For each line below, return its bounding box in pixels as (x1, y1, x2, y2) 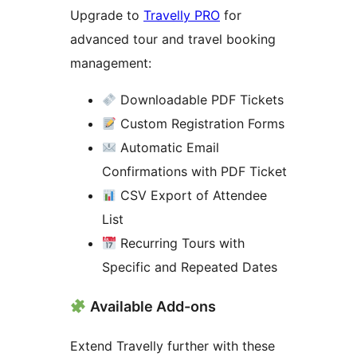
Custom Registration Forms (116, 116, 285, 132)
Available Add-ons (86, 297, 216, 315)
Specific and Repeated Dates (102, 259, 277, 276)
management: (70, 55, 151, 72)
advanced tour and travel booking (70, 31, 276, 48)
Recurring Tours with (116, 235, 245, 252)
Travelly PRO (143, 7, 220, 24)
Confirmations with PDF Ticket (102, 163, 287, 180)
